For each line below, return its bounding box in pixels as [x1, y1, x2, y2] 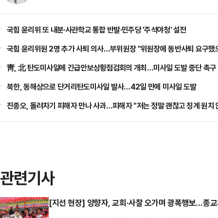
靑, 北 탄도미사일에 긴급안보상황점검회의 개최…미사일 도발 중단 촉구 [7, 62, 217, 73]
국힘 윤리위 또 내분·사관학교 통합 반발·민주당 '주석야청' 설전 [7, 24, 186, 35]
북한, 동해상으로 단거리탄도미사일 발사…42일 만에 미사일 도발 [7, 81, 197, 92]
